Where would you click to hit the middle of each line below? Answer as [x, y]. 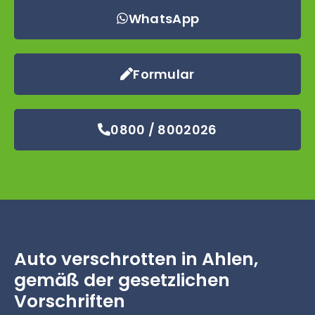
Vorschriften [70, 301]
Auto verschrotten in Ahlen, [136, 259]
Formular [164, 74]
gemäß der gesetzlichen [122, 280]
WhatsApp [164, 18]
